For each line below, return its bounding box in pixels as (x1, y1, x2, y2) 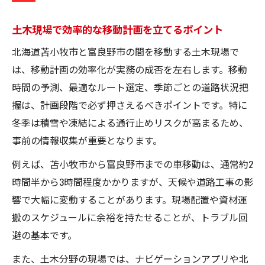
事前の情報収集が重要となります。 (12, 132, 162, 147)
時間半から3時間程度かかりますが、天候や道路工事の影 (12, 174, 253, 189)
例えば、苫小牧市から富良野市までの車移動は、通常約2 (12, 156, 253, 171)
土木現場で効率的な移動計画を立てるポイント (12, 21, 223, 37)
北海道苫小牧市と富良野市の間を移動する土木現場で (12, 44, 239, 59)
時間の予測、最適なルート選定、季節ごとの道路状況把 (12, 79, 248, 94)
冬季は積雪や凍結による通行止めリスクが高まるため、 (12, 115, 248, 130)
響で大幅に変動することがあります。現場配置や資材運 (12, 192, 247, 206)
